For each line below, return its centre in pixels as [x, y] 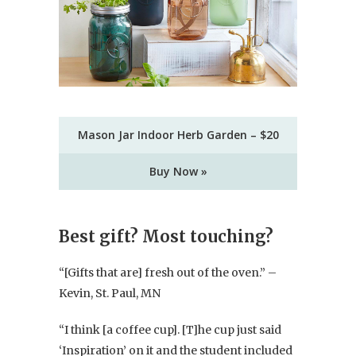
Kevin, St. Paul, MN [110, 293]
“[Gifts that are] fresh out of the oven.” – [168, 272]
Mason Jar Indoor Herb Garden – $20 [178, 134]
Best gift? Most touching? [166, 236]
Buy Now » [178, 171]
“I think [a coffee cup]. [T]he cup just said [170, 329]
